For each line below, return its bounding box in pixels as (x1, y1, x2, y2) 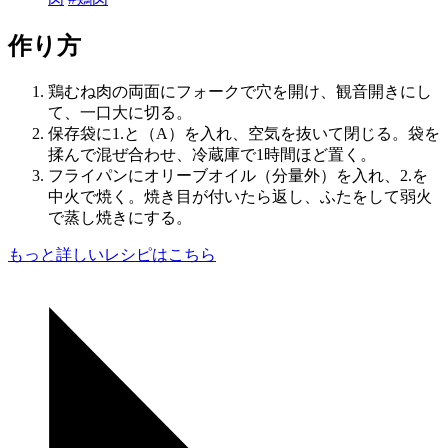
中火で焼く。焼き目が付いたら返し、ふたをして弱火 (48, 187, 432, 205)
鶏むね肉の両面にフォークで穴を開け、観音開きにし (48, 82, 432, 100)
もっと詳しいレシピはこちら (8, 245, 216, 263)
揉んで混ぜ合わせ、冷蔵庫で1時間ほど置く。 (48, 145, 376, 163)
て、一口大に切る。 (48, 103, 192, 121)
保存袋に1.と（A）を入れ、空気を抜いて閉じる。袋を (48, 124, 440, 142)
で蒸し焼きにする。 (48, 208, 192, 226)
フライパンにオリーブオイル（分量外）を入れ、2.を (48, 166, 428, 184)
